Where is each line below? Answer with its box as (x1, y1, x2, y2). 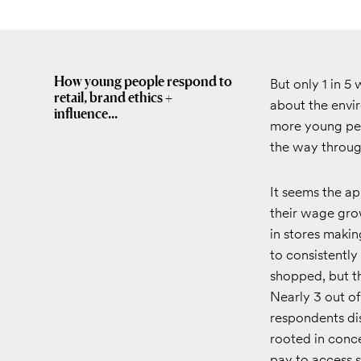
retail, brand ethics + (54, 89, 173, 106)
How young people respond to (54, 73, 233, 90)
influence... (54, 106, 118, 122)
